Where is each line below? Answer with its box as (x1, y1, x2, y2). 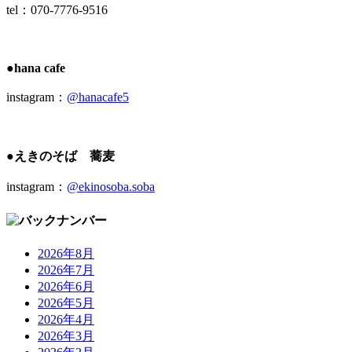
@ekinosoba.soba (67, 180, 155, 194)
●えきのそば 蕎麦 (6, 149, 115, 163)
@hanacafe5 (67, 90, 129, 104)
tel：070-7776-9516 (6, 3, 108, 17)
